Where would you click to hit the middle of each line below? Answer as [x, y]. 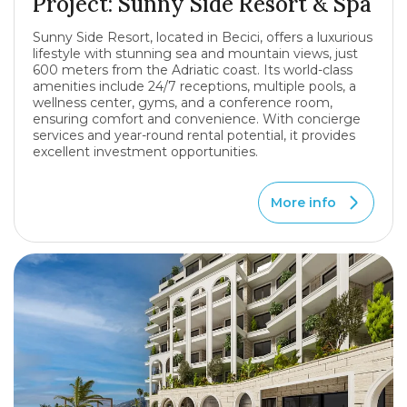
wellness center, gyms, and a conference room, [183, 103]
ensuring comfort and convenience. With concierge [197, 119]
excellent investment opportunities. [145, 152]
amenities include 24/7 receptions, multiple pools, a [194, 86]
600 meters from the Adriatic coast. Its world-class [193, 70]
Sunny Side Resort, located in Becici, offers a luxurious [203, 37]
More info [303, 203]
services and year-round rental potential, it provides [194, 135]
